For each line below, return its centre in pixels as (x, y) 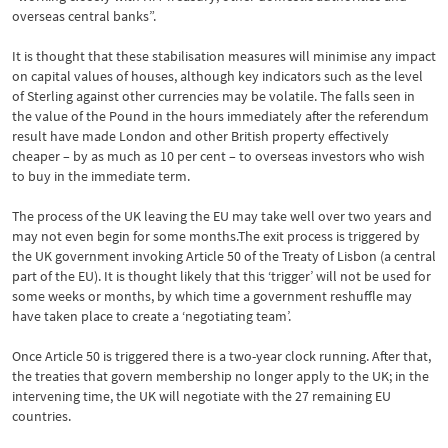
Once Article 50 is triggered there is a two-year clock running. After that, (221, 355)
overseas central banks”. (84, 15)
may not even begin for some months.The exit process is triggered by (216, 235)
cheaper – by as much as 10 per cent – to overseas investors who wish (218, 155)
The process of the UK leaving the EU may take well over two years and (222, 215)
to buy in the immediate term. (101, 175)
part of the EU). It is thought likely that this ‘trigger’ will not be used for (221, 275)
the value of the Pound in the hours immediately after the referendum (220, 115)
